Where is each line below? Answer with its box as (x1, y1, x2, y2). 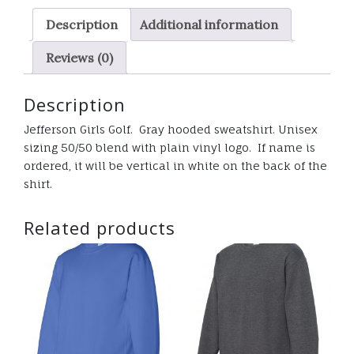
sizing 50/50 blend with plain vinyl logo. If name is (24, 140, 315, 154)
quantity (23, 38, 73, 54)
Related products (24, 215, 175, 239)
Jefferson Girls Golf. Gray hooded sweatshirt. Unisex (24, 122, 318, 136)
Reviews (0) (46, 49, 113, 66)
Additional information (140, 16, 278, 32)
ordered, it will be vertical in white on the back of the (24, 158, 327, 172)
